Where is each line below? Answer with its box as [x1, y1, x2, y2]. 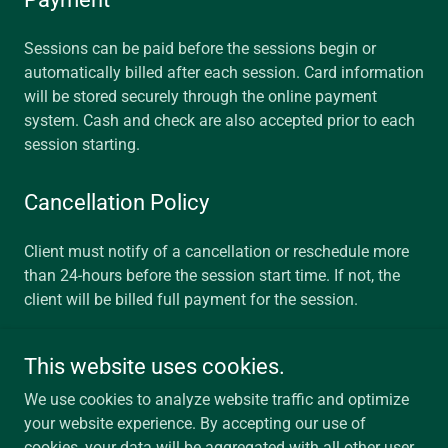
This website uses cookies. [24, 354, 285, 379]
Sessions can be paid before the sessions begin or [24, 39, 376, 58]
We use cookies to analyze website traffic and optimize [24, 390, 409, 409]
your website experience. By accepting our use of [24, 414, 366, 433]
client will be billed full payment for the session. [24, 290, 362, 309]
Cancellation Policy [24, 190, 209, 215]
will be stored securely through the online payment [24, 87, 377, 106]
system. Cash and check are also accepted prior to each [24, 111, 415, 130]
